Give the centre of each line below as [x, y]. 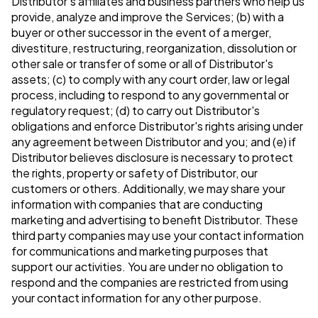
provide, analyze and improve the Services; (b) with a [148, 17]
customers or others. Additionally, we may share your [148, 189]
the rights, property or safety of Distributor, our [135, 173]
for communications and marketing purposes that [140, 251]
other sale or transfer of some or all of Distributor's [142, 64]
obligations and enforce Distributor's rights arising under [157, 126]
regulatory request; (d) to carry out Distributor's [136, 111]
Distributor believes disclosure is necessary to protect [152, 158]
